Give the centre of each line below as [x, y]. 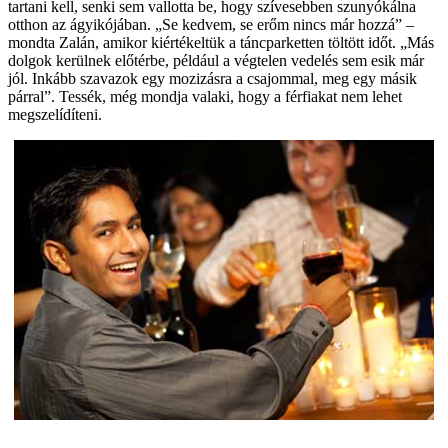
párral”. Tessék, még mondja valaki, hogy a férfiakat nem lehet [205, 97]
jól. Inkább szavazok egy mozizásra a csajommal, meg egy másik [212, 79]
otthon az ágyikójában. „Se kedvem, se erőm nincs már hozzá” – [211, 25]
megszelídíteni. [55, 115]
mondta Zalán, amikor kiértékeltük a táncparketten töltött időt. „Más [221, 43]
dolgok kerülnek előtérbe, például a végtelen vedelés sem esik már [216, 61]
